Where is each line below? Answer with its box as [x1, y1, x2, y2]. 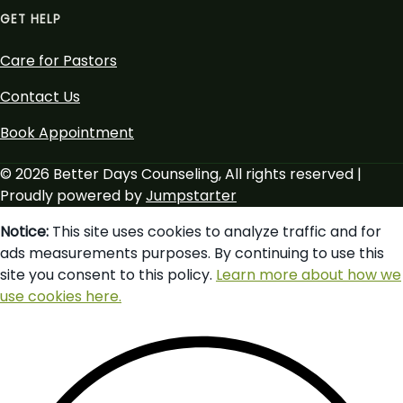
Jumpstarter [146, 185, 237, 207]
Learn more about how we [216, 264, 401, 286]
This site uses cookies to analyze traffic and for [49, 221, 381, 243]
